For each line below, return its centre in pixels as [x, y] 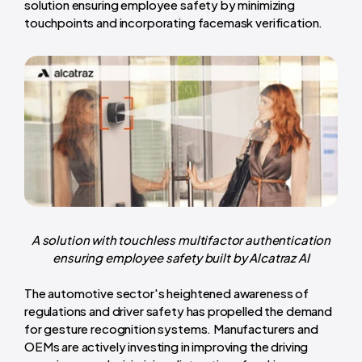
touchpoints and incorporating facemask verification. [174, 22]
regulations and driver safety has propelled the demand [178, 310]
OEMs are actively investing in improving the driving [166, 346]
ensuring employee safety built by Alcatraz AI [181, 257]
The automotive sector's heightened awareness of [166, 293]
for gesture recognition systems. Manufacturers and [171, 328]
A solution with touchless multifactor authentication [181, 239]
